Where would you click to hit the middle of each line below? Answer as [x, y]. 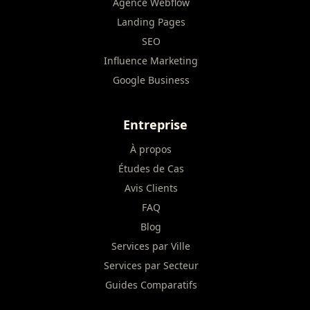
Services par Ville [151, 246]
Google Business [151, 80]
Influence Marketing [151, 61]
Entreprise [155, 125]
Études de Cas [151, 168]
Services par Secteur [151, 265]
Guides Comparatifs [151, 285]
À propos [151, 149]
